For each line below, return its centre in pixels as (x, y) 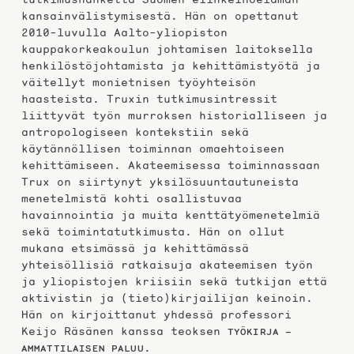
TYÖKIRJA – (260, 332)
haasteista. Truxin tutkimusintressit (149, 99)
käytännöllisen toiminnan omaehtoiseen (153, 149)
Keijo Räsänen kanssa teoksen (124, 331)
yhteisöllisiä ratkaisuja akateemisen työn (167, 265)
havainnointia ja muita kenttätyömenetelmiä (170, 215)
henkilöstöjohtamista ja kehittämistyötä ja (170, 66)
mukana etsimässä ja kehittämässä (135, 249)
